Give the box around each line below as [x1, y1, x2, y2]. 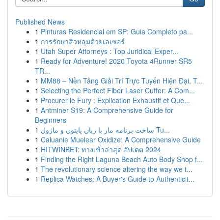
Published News [15, 17, 65, 27]
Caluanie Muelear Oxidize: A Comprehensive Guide [41, 135, 201, 144]
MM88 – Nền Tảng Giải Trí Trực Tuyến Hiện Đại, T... [41, 76, 203, 85]
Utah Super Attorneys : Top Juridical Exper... [41, 46, 178, 56]
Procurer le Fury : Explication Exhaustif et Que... [41, 95, 190, 105]
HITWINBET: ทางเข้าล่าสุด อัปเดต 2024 [41, 144, 161, 154]
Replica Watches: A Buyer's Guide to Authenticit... [41, 174, 194, 184]
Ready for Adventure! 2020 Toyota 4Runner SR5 [41, 56, 192, 66]
